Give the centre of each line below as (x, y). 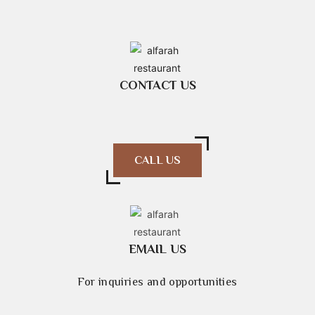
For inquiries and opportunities (157, 282)
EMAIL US (157, 249)
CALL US (157, 161)
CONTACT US (157, 85)
